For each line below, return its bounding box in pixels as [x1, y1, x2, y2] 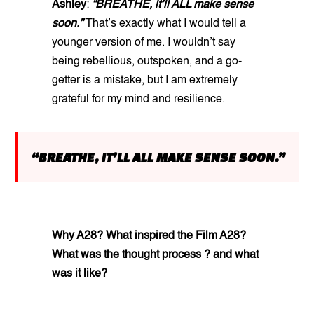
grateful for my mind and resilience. [52, 94, 225, 106]
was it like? [52, 268, 110, 280]
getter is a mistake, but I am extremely [52, 75, 238, 87]
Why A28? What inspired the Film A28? [52, 231, 246, 243]
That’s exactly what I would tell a [86, 18, 246, 30]
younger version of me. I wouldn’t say [52, 37, 235, 49]
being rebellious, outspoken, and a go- [52, 56, 242, 68]
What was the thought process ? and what [52, 250, 259, 261]
